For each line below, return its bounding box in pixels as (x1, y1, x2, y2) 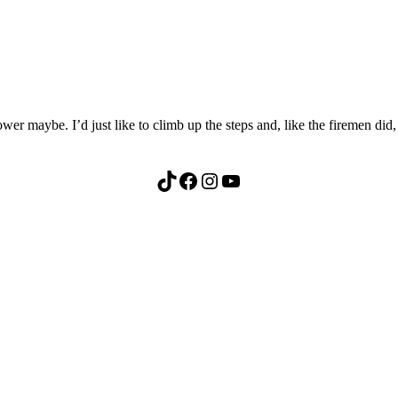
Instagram (198, 168, 215, 192)
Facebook (177, 168, 187, 192)
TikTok (155, 168, 166, 192)
